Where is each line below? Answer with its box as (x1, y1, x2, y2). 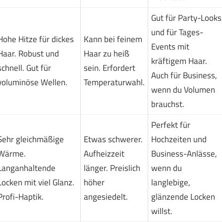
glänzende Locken (151, 190, 215, 203)
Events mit (151, 40, 189, 53)
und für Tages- (151, 25, 203, 39)
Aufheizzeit (83, 147, 124, 160)
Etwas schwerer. (83, 132, 143, 146)
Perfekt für (151, 118, 190, 131)
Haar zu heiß (83, 47, 129, 60)
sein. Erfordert (83, 61, 135, 74)
